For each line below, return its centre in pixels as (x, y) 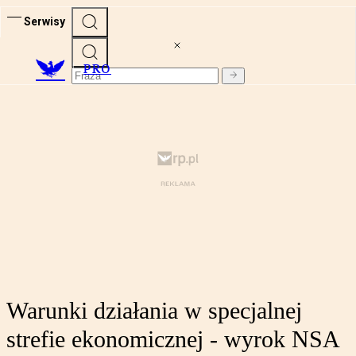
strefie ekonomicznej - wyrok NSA (173, 339)
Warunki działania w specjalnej (154, 311)
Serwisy (44, 21)
